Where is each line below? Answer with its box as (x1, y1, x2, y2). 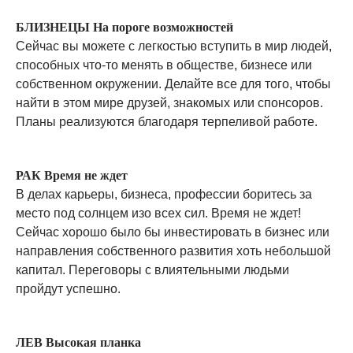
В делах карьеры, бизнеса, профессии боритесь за (16, 188, 312, 201)
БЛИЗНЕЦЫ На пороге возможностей (16, 20, 233, 34)
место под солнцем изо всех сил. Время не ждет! (16, 206, 301, 220)
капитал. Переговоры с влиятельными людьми (16, 263, 289, 277)
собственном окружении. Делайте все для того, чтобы (16, 77, 331, 91)
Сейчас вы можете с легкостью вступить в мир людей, (16, 39, 332, 53)
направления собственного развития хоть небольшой (16, 244, 331, 258)
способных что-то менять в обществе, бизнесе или (16, 58, 312, 72)
